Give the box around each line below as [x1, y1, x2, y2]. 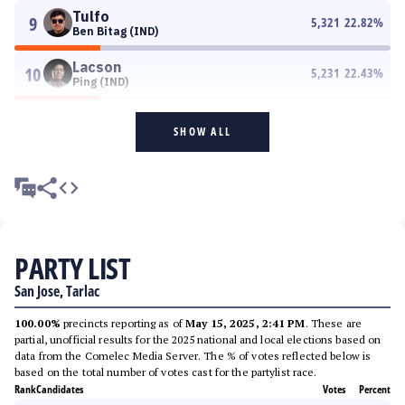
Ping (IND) [72, 75, 128, 89]
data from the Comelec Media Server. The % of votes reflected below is [14, 349, 372, 363]
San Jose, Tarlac [14, 281, 99, 301]
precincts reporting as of [60, 316, 186, 330]
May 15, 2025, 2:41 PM [185, 316, 306, 330]
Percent [359, 381, 391, 397]
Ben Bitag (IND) [72, 24, 158, 38]
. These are [305, 316, 362, 330]
